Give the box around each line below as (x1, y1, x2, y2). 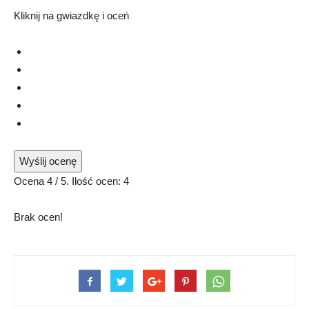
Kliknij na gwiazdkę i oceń (14, 10, 129, 22)
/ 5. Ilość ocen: (52, 175, 123, 188)
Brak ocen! (14, 211, 63, 223)
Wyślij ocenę (19, 155, 77, 168)
